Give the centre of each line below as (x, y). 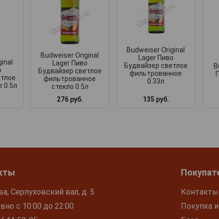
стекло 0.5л (70, 86)
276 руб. (70, 99)
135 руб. (156, 99)
